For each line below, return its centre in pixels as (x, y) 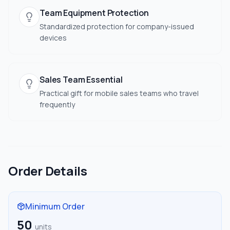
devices (53, 38)
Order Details (48, 171)
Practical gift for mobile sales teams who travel (119, 93)
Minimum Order (55, 206)
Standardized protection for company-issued (117, 26)
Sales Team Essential (81, 80)
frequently (57, 104)
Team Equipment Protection (94, 13)
